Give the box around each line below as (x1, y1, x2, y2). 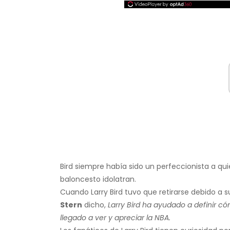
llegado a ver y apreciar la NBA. (60, 213, 170, 223)
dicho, (82, 200, 108, 210)
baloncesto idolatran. (60, 174, 136, 185)
